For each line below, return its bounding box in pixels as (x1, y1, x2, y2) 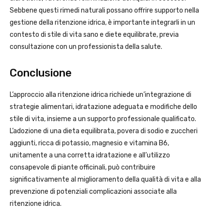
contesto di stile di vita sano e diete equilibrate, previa (10, 31, 179, 39)
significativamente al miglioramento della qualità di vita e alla (10, 175, 201, 184)
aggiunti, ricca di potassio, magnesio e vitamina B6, (10, 139, 169, 148)
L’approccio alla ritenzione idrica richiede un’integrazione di (10, 91, 191, 99)
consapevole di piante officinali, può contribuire (10, 163, 155, 172)
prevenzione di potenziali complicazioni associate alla (10, 187, 177, 196)
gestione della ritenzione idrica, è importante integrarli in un (10, 18, 195, 27)
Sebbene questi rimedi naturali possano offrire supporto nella (10, 6, 199, 15)
